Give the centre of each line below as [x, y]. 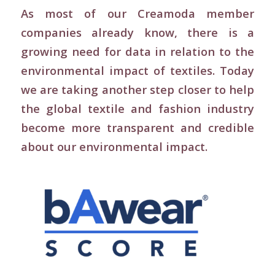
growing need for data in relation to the [137, 51]
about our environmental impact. [114, 146]
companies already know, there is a [137, 32]
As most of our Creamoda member [137, 13]
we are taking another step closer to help [137, 89]
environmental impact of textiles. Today [137, 70]
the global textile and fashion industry [137, 108]
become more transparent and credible [137, 127]
